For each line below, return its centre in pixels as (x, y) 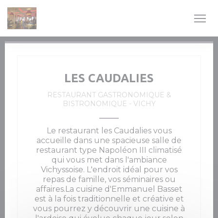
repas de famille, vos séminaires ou (109, 179)
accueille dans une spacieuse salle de (109, 140)
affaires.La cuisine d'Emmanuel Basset (109, 189)
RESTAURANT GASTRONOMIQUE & (109, 95)
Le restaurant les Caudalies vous (109, 131)
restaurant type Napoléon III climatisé (109, 150)
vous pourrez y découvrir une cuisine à (109, 209)
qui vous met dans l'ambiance (109, 160)
